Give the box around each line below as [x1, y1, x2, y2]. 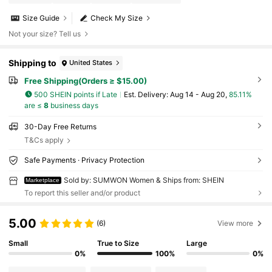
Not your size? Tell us [8, 29, 81, 38]
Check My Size [90, 13, 143, 23]
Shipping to [8, 58, 57, 69]
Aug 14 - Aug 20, [169, 89, 229, 99]
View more [217, 219, 254, 228]
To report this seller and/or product [24, 188, 140, 197]
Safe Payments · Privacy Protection [24, 155, 144, 165]
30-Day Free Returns [24, 122, 97, 132]
